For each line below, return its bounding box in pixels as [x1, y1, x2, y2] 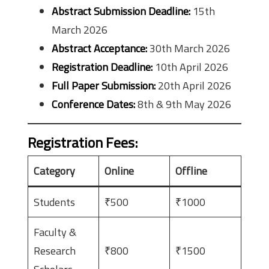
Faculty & [34, 224, 76, 241]
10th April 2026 [153, 59, 228, 76]
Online [104, 163, 134, 180]
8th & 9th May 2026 [135, 96, 231, 113]
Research [34, 243, 76, 259]
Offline [175, 163, 207, 180]
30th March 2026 [147, 40, 230, 57]
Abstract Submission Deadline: [52, 3, 190, 20]
